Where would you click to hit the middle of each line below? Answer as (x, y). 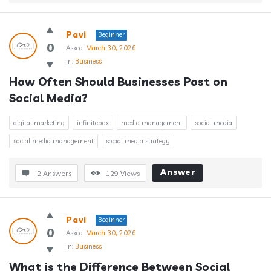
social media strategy (138, 141)
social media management (54, 141)
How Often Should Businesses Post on (118, 82)
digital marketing (39, 123)
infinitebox (93, 123)
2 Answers (54, 173)
